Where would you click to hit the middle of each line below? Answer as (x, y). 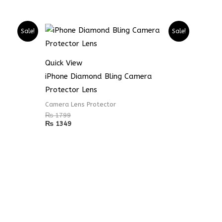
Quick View (64, 63)
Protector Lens (71, 90)
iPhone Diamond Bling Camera (99, 77)
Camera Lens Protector (81, 104)
